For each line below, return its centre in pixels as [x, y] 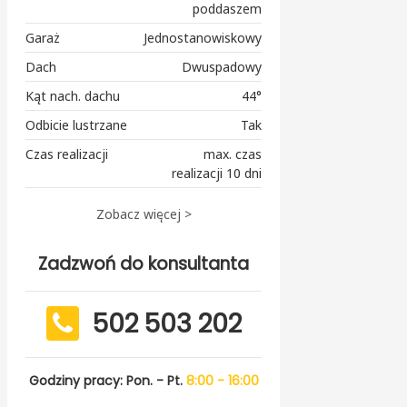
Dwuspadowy [222, 66]
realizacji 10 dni [217, 173]
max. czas [233, 154]
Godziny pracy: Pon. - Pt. [105, 380]
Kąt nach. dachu [73, 95]
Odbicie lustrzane [76, 124]
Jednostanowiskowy [203, 37]
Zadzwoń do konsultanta [144, 263]
